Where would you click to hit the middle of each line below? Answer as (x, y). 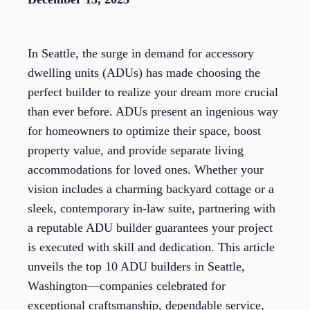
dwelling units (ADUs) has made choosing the (144, 73)
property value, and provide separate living (136, 151)
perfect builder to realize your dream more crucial (153, 92)
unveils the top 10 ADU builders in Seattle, (136, 267)
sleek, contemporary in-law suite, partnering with (152, 209)
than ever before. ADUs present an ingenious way (153, 112)
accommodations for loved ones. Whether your (146, 170)
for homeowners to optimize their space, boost (144, 131)
